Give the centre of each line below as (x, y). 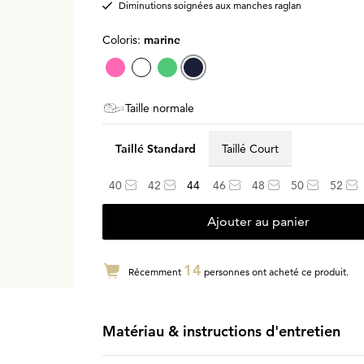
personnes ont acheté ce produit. (275, 272)
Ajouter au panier (258, 221)
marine (162, 40)
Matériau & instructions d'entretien (221, 331)
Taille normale (159, 108)
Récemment (156, 272)
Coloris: (123, 40)
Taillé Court (250, 148)
